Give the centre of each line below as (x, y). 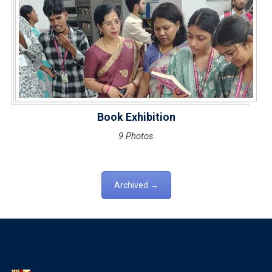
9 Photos (136, 136)
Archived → (136, 185)
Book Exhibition (136, 117)
